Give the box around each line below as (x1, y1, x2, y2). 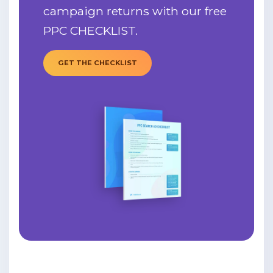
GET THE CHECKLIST (58, 58, 137, 68)
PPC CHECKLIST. (43, 23, 138, 38)
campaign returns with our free (43, 4, 227, 19)
